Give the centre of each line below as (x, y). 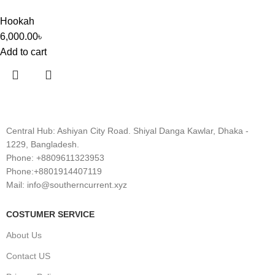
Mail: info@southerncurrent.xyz (67, 185)
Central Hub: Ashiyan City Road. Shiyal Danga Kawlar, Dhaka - (127, 131)
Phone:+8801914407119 (54, 171)
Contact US (28, 256)
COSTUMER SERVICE (50, 214)
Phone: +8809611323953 (55, 158)
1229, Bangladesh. (43, 144)
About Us (24, 235)
